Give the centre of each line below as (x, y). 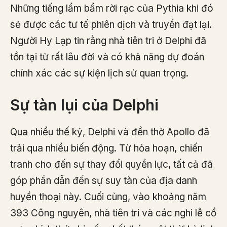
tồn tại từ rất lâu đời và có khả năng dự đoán (107, 57)
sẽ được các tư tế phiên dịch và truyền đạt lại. (111, 24)
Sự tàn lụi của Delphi (84, 105)
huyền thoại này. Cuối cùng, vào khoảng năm (108, 197)
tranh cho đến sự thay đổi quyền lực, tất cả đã (111, 165)
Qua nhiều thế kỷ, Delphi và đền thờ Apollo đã (110, 132)
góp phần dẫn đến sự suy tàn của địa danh (104, 181)
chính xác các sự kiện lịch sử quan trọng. (99, 73)
